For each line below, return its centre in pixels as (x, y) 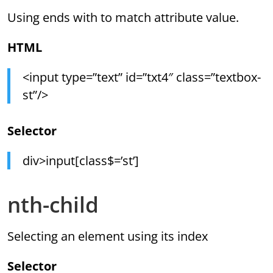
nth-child (53, 204)
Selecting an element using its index (108, 236)
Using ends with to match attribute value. (123, 17)
